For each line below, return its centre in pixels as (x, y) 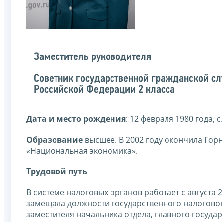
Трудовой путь (57, 172)
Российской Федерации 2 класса (104, 90)
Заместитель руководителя (92, 57)
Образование (55, 140)
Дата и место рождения (76, 119)
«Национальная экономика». (82, 151)
